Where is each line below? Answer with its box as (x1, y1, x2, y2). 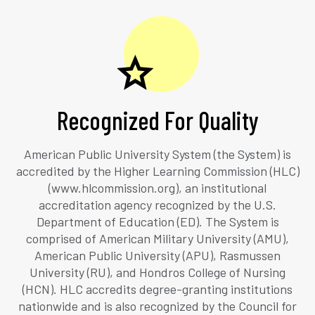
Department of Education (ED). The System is (36, 213, 279, 229)
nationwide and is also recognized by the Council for (18, 297, 297, 314)
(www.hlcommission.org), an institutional (49, 179, 266, 195)
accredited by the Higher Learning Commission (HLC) (15, 162, 300, 179)
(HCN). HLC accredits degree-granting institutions (22, 281, 292, 297)
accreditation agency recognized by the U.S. (39, 196, 276, 212)
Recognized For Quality (56, 104, 259, 135)
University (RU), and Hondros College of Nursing (30, 264, 285, 280)
